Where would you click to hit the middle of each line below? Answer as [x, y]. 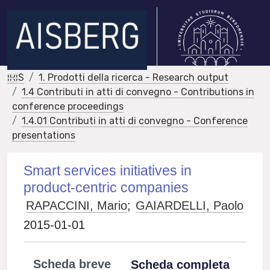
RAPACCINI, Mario [77, 206]
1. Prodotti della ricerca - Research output [133, 77]
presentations [44, 135]
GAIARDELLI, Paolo [190, 206]
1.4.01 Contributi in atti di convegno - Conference [135, 121]
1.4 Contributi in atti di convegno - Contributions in [138, 92]
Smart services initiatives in [108, 171]
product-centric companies [106, 187]
